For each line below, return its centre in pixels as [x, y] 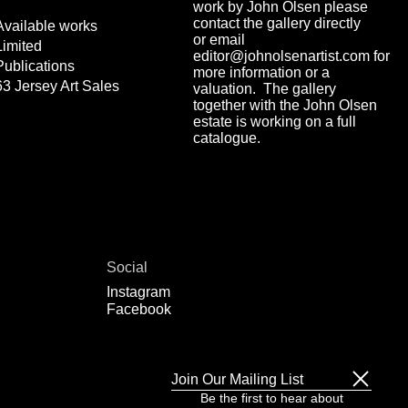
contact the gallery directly [276, 23]
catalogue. [226, 138]
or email [219, 40]
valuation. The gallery [264, 89]
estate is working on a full [274, 122]
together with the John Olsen [285, 105]
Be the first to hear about [271, 398]
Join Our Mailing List [237, 379]
